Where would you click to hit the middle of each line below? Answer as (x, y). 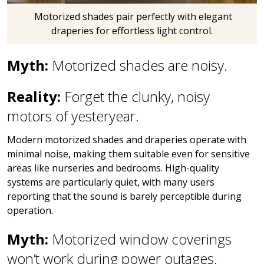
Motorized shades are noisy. (140, 65)
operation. (30, 211)
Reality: (36, 97)
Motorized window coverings (142, 239)
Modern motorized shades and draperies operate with (127, 140)
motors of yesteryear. (73, 116)
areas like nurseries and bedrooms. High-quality (113, 168)
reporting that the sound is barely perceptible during (124, 197)
